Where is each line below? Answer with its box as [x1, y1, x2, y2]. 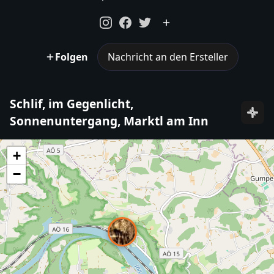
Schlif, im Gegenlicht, [10, 95, 133, 113]
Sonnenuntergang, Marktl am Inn [10, 113, 209, 130]
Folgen [54, 50, 88, 64]
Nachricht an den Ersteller [107, 50, 228, 64]
